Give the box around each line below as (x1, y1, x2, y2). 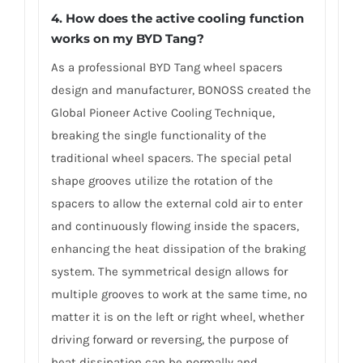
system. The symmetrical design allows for (50, 263, 288, 279)
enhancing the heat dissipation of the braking (50, 241, 305, 256)
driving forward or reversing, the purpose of (50, 331, 288, 347)
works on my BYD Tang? (50, 30, 204, 46)
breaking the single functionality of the (50, 127, 267, 143)
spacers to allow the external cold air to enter (50, 195, 302, 211)
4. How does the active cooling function (50, 10, 304, 26)
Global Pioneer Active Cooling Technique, (50, 105, 275, 120)
